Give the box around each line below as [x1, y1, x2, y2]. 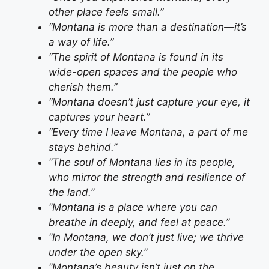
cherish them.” [49, 81, 117, 94]
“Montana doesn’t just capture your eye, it [49, 96, 250, 109]
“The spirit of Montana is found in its [49, 51, 223, 64]
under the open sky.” [49, 246, 147, 259]
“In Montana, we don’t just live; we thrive [49, 231, 244, 244]
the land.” [49, 186, 94, 199]
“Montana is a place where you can [49, 201, 217, 214]
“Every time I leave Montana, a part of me [49, 126, 248, 139]
